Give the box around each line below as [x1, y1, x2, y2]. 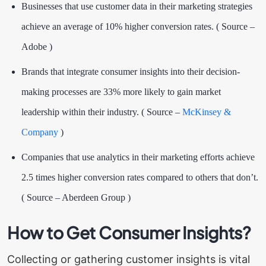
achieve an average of [21, 21, 105, 31]
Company [21, 126, 58, 137]
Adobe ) [21, 41, 52, 52]
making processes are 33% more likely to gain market [21, 86, 221, 97]
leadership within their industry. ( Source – [21, 106, 182, 117]
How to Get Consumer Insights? [7, 221, 251, 243]
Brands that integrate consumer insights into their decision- [21, 66, 240, 77]
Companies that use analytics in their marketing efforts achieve [21, 151, 255, 162]
